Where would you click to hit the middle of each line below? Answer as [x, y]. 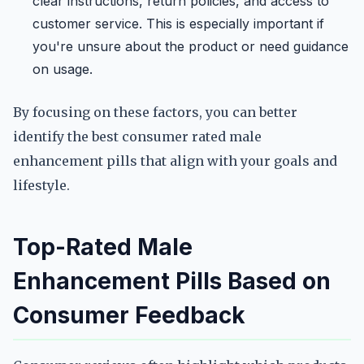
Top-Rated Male [103, 247]
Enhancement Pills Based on [172, 281]
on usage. [63, 69]
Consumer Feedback [129, 315]
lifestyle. [41, 185]
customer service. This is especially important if [178, 24]
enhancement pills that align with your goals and [175, 161]
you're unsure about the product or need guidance [191, 46]
